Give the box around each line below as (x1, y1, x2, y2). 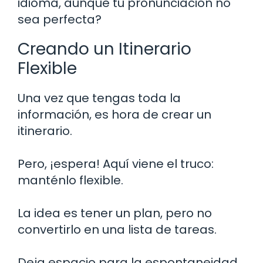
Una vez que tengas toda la (18, 89, 181, 106)
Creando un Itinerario (18, 37, 191, 60)
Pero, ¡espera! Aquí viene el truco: (18, 155, 214, 172)
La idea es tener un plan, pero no (18, 204, 212, 221)
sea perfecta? (18, 11, 102, 28)
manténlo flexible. (18, 171, 123, 188)
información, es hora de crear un (18, 106, 211, 123)
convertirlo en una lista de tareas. (18, 221, 217, 238)
